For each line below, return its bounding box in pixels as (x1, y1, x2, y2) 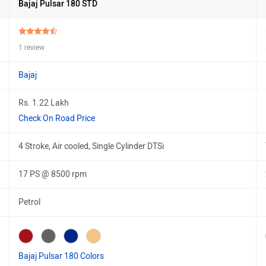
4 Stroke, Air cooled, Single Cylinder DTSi (18, 141, 164, 151)
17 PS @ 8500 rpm (18, 169, 87, 179)
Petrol (18, 197, 40, 207)
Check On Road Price (18, 113, 95, 123)
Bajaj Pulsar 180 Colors (18, 251, 104, 261)
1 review (18, 43, 45, 52)
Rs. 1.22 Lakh (18, 98, 69, 108)
